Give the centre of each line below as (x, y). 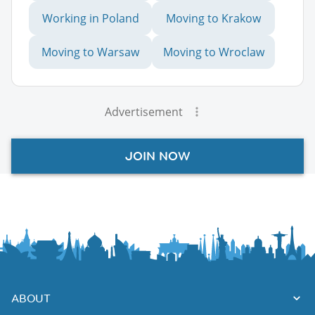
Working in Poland (90, 18)
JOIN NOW (157, 156)
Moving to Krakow (213, 18)
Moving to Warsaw (90, 52)
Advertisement (143, 111)
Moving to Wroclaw (213, 52)
